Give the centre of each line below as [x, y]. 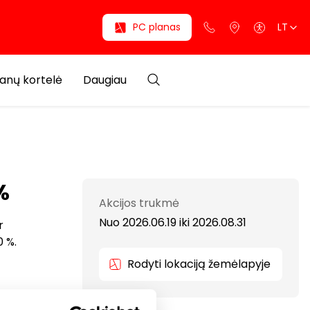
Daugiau [105, 80]
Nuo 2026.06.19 [139, 222]
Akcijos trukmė [139, 203]
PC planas [157, 27]
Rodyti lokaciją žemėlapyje [199, 264]
